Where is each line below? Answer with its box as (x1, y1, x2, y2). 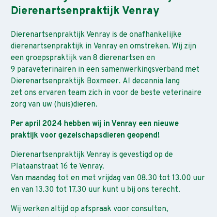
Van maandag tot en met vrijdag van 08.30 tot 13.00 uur (11, 173, 205, 184)
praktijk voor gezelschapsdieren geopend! (11, 131, 160, 141)
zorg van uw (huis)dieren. (11, 100, 98, 110)
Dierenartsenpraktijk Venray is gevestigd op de (11, 150, 173, 160)
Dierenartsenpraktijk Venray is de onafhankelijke (11, 30, 182, 40)
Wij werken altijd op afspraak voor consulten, (11, 204, 169, 215)
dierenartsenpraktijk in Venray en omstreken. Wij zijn (11, 42, 197, 52)
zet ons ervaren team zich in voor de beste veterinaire (11, 88, 202, 98)
